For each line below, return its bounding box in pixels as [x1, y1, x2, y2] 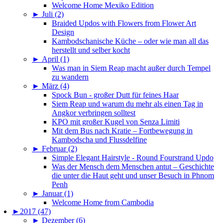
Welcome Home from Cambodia [52, 198, 154, 207]
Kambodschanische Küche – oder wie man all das [52, 37, 209, 46]
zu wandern [52, 73, 89, 82]
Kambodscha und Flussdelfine [52, 135, 147, 144]
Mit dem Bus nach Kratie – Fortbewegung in [52, 126, 193, 135]
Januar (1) [42, 189, 73, 198]
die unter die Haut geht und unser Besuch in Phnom [52, 171, 214, 180]
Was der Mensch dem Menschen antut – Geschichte [52, 162, 214, 171]
